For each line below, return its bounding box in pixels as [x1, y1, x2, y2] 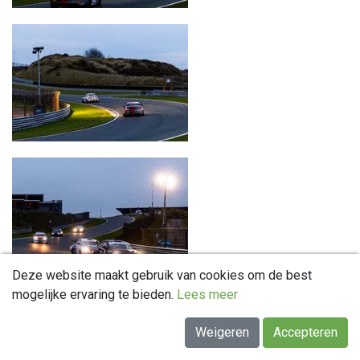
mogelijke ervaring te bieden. [12, 287, 177, 302]
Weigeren [195, 325, 249, 340]
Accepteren [273, 325, 337, 340]
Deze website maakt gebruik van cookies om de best [12, 268, 312, 283]
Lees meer [177, 287, 238, 302]
